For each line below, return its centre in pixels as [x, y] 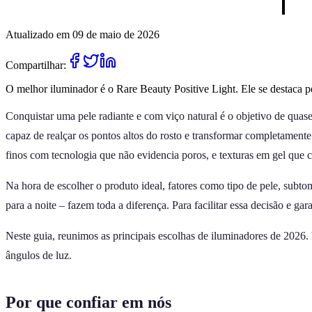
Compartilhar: [36, 65]
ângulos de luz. [39, 255]
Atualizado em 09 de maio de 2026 [83, 34]
